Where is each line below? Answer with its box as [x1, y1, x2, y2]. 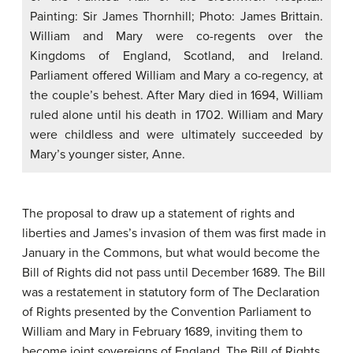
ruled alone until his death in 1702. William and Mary [30, 106, 323, 123]
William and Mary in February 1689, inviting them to [22, 323, 303, 340]
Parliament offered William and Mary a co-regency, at [30, 67, 323, 84]
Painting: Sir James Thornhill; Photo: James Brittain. [30, 8, 323, 24]
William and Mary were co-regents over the [30, 28, 323, 44]
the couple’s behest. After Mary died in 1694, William [30, 87, 323, 103]
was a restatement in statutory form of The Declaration [22, 284, 320, 300]
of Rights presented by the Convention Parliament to [22, 303, 311, 320]
